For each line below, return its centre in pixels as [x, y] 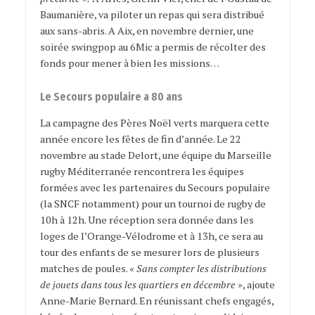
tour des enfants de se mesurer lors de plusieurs [149, 252]
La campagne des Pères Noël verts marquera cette [154, 123]
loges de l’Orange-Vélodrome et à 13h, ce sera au [151, 236]
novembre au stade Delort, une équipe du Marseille [155, 155]
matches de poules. [84, 269]
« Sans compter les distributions [198, 269]
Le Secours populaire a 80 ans [111, 96]
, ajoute [258, 285]
